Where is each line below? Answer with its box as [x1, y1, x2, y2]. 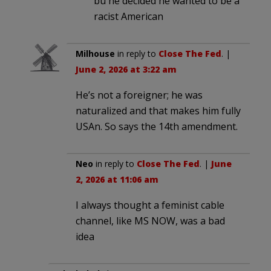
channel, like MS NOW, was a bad [76, 214, 225, 227]
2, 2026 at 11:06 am [76, 173, 158, 185]
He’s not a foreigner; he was [76, 88, 203, 102]
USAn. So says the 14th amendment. [76, 119, 238, 133]
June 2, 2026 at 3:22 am [76, 63, 177, 75]
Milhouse [76, 47, 115, 59]
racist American [94, 9, 163, 23]
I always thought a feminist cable [76, 198, 224, 212]
